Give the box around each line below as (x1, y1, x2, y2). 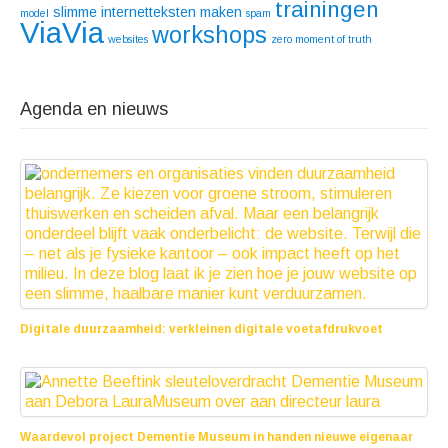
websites (108, 32, 148, 45)
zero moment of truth (271, 32, 372, 45)
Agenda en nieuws (20, 98, 168, 119)
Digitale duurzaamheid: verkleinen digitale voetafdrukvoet (20, 321, 383, 336)
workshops (152, 21, 267, 48)
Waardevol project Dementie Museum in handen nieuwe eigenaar (20, 429, 413, 444)
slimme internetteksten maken (53, 3, 242, 20)
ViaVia (20, 15, 104, 49)
